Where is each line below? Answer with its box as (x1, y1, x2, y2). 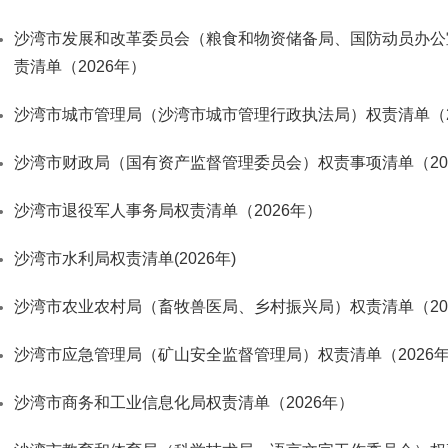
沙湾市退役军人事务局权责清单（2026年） (14, 202, 322, 219)
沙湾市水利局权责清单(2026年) (14, 250, 236, 267)
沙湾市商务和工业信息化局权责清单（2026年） (14, 394, 354, 411)
